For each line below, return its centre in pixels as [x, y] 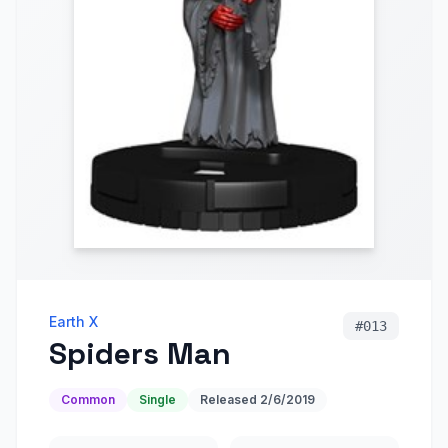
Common [88, 399]
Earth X [73, 321]
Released [230, 399]
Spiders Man [140, 353]
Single [157, 399]
